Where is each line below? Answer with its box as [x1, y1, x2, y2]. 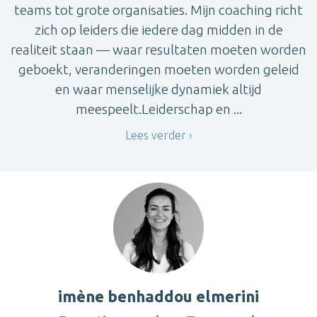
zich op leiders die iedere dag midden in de [34, 21, 283, 38]
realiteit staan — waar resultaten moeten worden [11, 41, 306, 57]
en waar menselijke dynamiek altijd [55, 81, 262, 97]
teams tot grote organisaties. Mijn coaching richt [14, 1, 303, 18]
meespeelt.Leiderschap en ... [75, 100, 242, 117]
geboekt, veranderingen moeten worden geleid [18, 61, 299, 77]
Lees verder [125, 129, 186, 142]
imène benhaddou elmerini [58, 287, 259, 305]
